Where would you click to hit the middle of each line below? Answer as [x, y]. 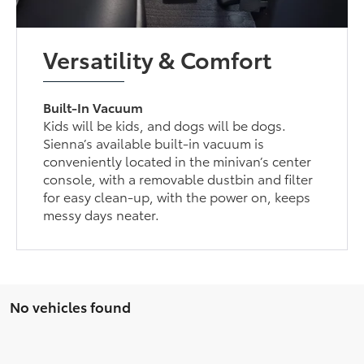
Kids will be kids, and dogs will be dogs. [165, 125]
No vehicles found [70, 307]
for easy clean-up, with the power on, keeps [177, 197]
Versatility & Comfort [158, 59]
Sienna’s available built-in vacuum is [154, 143]
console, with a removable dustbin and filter [178, 179]
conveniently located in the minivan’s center [178, 161]
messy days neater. [102, 214]
